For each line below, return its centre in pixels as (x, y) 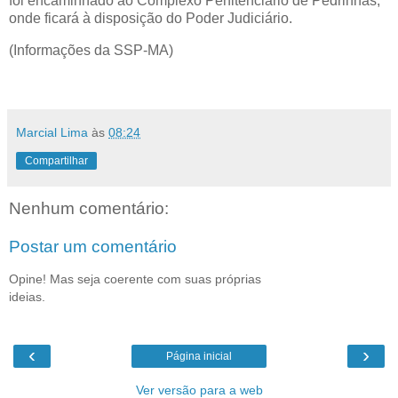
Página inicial (199, 356)
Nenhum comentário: (89, 208)
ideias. (27, 296)
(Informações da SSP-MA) (91, 50)
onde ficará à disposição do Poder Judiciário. (154, 18)
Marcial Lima (52, 132)
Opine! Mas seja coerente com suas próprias (135, 279)
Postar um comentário (93, 247)
